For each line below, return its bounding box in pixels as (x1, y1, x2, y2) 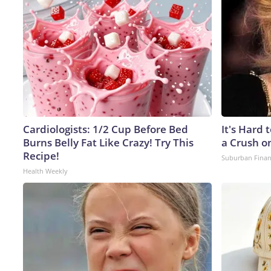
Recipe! (23, 148, 59, 163)
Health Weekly (23, 166, 68, 175)
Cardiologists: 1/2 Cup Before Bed (23, 122, 188, 136)
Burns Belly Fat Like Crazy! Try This (23, 135, 194, 149)
